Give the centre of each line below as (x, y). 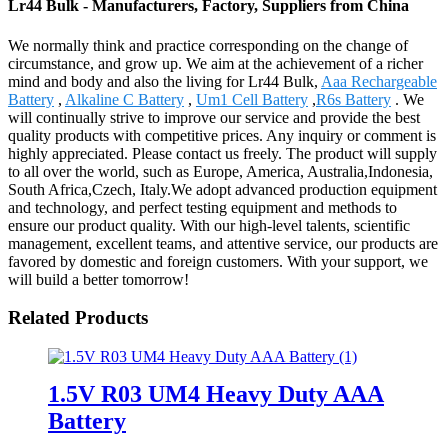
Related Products (78, 318)
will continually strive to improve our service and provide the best (214, 117)
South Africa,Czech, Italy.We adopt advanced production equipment (222, 189)
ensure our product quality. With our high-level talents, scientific (209, 225)
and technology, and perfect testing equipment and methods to (202, 207)
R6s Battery (353, 99)
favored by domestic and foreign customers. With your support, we (218, 261)
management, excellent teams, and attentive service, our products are (223, 243)
